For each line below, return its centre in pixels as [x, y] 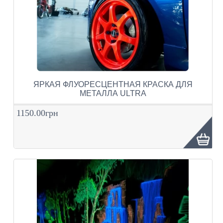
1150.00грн [37, 113]
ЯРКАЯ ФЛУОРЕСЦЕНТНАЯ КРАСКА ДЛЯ [113, 84]
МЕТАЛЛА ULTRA [113, 93]
